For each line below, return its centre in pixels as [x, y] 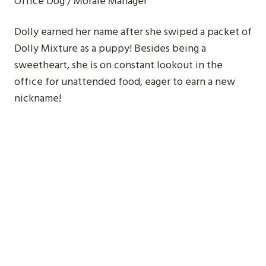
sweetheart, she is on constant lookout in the [118, 65]
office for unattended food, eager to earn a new [125, 82]
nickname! [38, 98]
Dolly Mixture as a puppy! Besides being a [110, 48]
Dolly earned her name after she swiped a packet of [133, 32]
